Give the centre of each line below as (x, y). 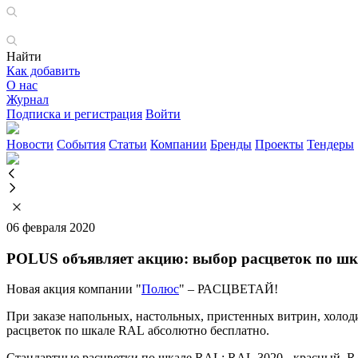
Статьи (128, 144)
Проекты (279, 144)
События (81, 144)
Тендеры (330, 144)
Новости (30, 144)
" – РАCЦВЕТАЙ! (229, 289)
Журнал (28, 99)
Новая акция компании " (74, 289)
